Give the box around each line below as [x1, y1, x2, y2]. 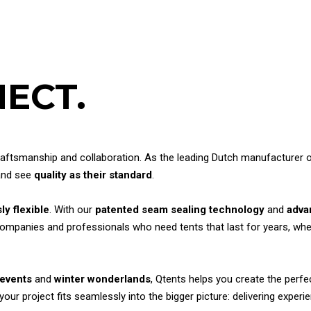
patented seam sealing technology [95, 203, 264, 216]
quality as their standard [34, 169, 152, 181]
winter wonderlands [54, 273, 151, 285]
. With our [49, 203, 95, 216]
